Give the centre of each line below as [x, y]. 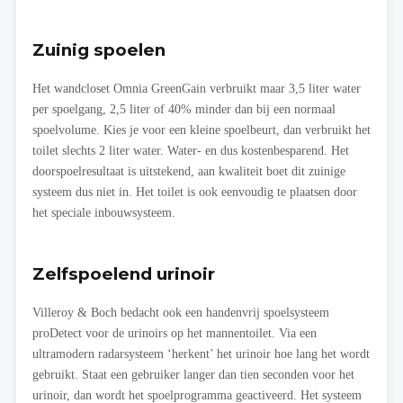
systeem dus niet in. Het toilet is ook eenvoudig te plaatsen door [195, 192]
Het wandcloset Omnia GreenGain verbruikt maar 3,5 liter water [197, 89]
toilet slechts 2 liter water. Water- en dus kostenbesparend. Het [191, 151]
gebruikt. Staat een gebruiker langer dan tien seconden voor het [193, 375]
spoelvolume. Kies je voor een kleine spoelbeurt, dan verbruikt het [201, 130]
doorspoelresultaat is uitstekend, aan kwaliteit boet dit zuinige [189, 171]
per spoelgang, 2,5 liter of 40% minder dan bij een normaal [184, 109]
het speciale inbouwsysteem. [104, 213]
